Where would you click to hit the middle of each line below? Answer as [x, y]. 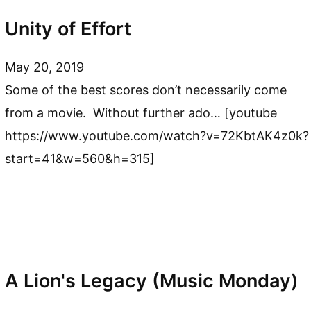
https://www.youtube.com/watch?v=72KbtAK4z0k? [157, 136]
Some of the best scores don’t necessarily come [146, 90]
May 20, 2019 [45, 67]
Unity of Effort [68, 28]
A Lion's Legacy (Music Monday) [152, 281]
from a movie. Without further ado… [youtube [141, 113]
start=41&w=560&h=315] [80, 159]
